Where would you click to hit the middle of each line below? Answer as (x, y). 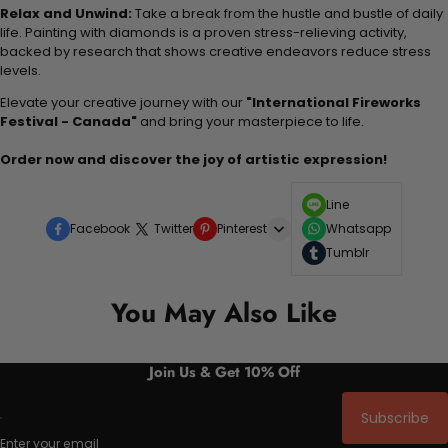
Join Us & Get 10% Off (224, 371)
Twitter (173, 228)
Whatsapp (358, 228)
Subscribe (395, 418)
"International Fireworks (333, 102)
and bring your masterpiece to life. (250, 121)
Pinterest (242, 228)
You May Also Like (224, 312)
